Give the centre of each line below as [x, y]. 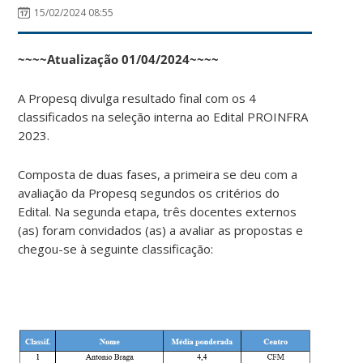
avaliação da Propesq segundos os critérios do [149, 192]
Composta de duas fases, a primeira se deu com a [158, 174]
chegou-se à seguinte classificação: [116, 248]
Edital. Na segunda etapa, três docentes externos [158, 211]
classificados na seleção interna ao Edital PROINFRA [163, 116]
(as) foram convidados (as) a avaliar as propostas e [161, 230]
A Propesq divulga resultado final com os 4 [137, 98]
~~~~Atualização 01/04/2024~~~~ [119, 59]
